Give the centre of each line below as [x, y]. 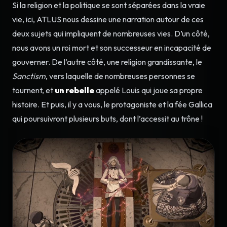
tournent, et [33, 90]
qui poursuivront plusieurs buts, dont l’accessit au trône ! [107, 118]
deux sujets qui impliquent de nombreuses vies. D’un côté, [111, 33]
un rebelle [74, 90]
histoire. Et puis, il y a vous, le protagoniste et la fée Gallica [112, 104]
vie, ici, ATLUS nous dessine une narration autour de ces [108, 19]
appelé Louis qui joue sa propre [148, 90]
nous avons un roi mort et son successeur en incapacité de [112, 47]
